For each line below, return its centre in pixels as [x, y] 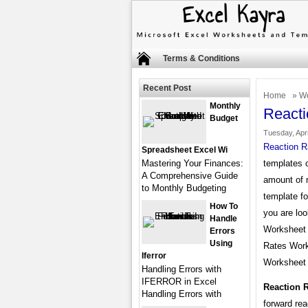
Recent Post [167, 88]
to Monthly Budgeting [184, 188]
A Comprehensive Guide [190, 176]
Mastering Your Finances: [192, 163]
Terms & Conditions [201, 58]
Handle [223, 219]
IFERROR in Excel [179, 282]
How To [224, 206]
